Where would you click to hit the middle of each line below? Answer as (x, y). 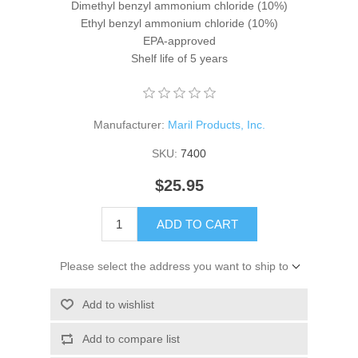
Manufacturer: (129, 124)
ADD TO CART (197, 224)
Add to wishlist (118, 304)
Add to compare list (131, 338)
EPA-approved (179, 40)
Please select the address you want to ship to (174, 266)
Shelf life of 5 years (179, 58)
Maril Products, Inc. (216, 124)
